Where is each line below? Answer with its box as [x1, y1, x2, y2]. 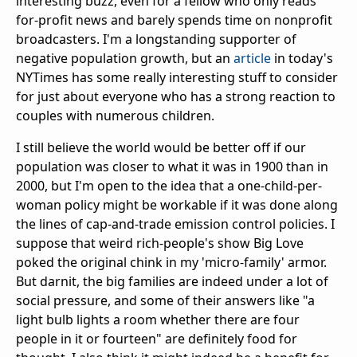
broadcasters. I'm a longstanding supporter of [16, 30, 296, 49]
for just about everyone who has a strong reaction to [16, 88, 335, 106]
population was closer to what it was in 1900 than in [16, 158, 328, 176]
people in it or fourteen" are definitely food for [16, 330, 297, 348]
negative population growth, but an [16, 49, 233, 68]
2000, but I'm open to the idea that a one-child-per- [16, 177, 322, 195]
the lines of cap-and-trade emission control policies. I [16, 215, 335, 233]
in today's [271, 49, 333, 68]
